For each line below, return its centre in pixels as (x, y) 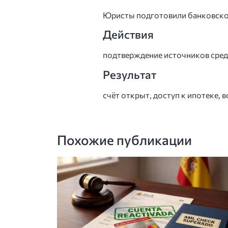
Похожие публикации (124, 140)
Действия (128, 35)
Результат (130, 74)
